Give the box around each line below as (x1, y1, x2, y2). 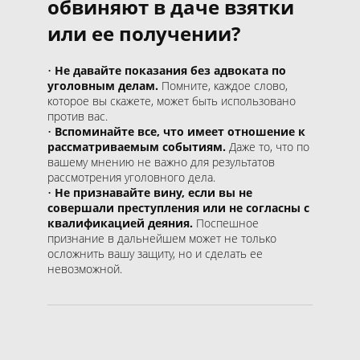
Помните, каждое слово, (162, 77, 288, 93)
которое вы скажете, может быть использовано (47, 92, 296, 108)
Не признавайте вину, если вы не (55, 184, 252, 200)
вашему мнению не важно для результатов (47, 153, 275, 170)
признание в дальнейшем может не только (47, 230, 276, 246)
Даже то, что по (226, 138, 309, 154)
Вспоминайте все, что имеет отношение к (55, 123, 305, 139)
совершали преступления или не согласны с (47, 199, 309, 215)
